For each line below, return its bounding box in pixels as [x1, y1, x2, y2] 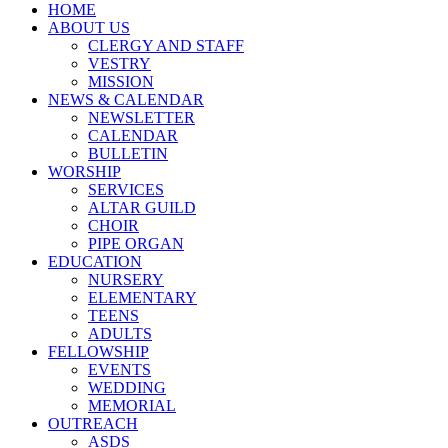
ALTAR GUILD [88, 199, 196, 217]
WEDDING [88, 379, 166, 397]
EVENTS [88, 361, 151, 379]
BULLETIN [88, 145, 168, 163]
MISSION [88, 73, 154, 91]
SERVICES [88, 181, 164, 199]
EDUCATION [48, 253, 142, 271]
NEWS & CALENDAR [48, 91, 204, 109]
